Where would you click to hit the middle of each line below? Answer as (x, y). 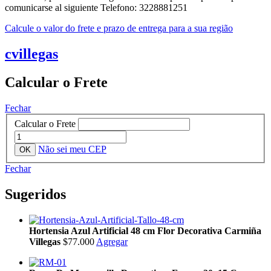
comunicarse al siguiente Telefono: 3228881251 (96, 7)
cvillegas (31, 54)
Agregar (112, 242)
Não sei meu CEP (72, 149)
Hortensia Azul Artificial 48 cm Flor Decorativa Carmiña (145, 231)
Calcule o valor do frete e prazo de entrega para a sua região (119, 28)
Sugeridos (35, 194)
